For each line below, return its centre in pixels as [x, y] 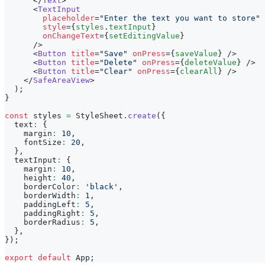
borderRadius [43, 222]
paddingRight [43, 213]
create [142, 116]
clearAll [199, 71]
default [54, 258]
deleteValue [211, 62]
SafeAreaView [62, 80]
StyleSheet [99, 116]
